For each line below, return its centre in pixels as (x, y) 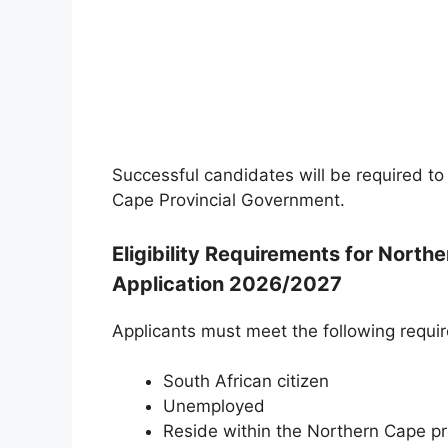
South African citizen (246, 381)
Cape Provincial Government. (228, 200)
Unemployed (214, 406)
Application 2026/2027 (227, 283)
